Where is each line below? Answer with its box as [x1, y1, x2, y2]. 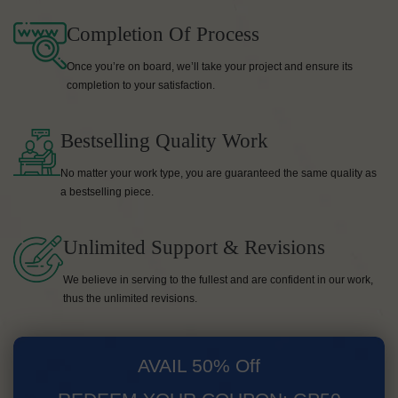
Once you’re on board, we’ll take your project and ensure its [67, 60, 353, 74]
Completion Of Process [67, 23, 259, 46]
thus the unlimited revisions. [63, 292, 197, 306]
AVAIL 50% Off [138, 354, 260, 376]
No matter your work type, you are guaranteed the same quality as [60, 167, 377, 180]
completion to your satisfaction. [67, 79, 215, 92]
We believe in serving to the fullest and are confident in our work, [63, 274, 373, 287]
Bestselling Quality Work [60, 130, 268, 153]
